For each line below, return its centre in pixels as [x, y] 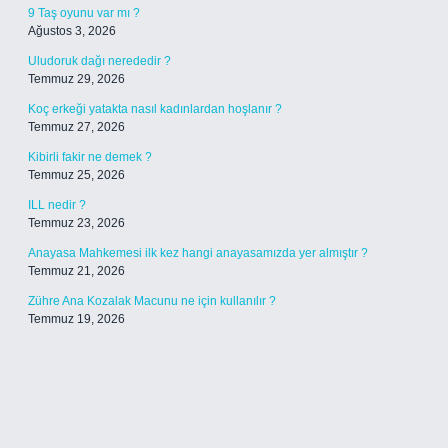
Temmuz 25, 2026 [76, 175]
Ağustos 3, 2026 [72, 31]
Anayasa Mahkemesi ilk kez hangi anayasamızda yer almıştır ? [198, 253]
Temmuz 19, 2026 [76, 319]
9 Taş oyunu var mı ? [84, 13]
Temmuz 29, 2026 [76, 79]
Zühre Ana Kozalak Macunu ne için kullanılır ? [152, 301]
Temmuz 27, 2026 [76, 127]
